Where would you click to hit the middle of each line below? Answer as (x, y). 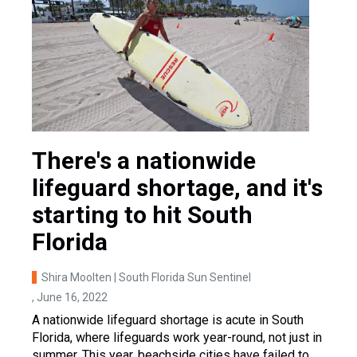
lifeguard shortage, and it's (177, 187)
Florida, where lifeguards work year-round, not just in (177, 337)
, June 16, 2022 (70, 297)
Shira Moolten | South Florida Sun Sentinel (146, 277)
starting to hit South (142, 214)
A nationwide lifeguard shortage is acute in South (168, 320)
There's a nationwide (144, 160)
